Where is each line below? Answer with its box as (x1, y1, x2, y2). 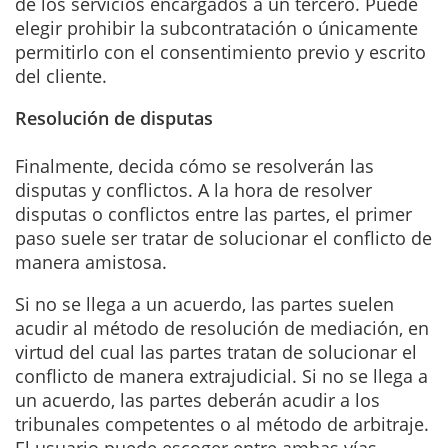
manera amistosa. (15, 249, 167, 274)
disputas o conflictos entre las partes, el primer (15, 201, 412, 226)
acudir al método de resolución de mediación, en (15, 315, 429, 340)
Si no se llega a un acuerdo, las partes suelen (15, 291, 394, 316)
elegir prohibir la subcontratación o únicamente (15, 15, 418, 40)
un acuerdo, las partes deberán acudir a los (15, 387, 380, 412)
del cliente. (15, 63, 107, 88)
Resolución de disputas (15, 105, 213, 130)
